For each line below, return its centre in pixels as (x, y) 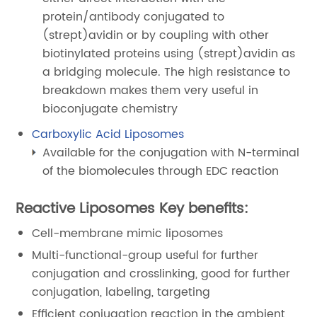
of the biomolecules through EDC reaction (161, 171)
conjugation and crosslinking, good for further (161, 273)
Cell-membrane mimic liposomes (128, 233)
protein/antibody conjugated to (134, 17)
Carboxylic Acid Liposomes (108, 134)
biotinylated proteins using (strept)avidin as (169, 53)
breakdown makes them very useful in (151, 90)
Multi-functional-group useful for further (145, 255)
